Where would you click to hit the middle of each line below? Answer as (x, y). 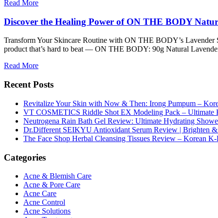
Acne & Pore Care (52, 185)
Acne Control (44, 202)
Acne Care (40, 194)
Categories (25, 157)
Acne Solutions (47, 211)
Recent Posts (29, 85)
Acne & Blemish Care (57, 176)
